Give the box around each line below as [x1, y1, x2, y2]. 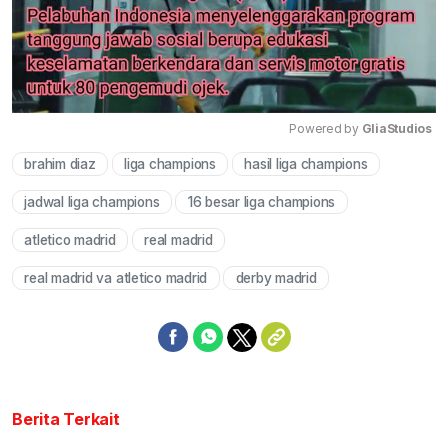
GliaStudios [361, 120, 432, 136]
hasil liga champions [244, 155, 368, 172]
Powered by [289, 120, 362, 136]
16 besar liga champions [187, 193, 336, 210]
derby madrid [235, 270, 317, 286]
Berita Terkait [12, 409, 120, 430]
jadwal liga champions [24, 193, 160, 210]
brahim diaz [24, 155, 96, 172]
